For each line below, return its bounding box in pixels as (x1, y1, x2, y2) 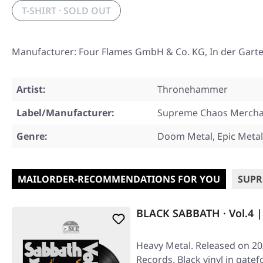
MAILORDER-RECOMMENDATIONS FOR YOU (18, 173, 220, 186)
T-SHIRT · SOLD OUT (22, 4, 111, 17)
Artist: (16, 83, 46, 96)
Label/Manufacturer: (16, 106, 114, 119)
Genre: (16, 130, 48, 143)
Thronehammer (157, 83, 228, 96)
